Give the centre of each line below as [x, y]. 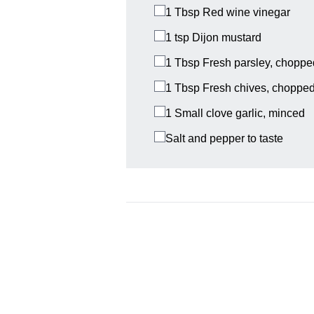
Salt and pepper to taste [224, 139]
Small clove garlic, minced [240, 114]
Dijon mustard [227, 38]
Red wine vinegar [246, 13]
